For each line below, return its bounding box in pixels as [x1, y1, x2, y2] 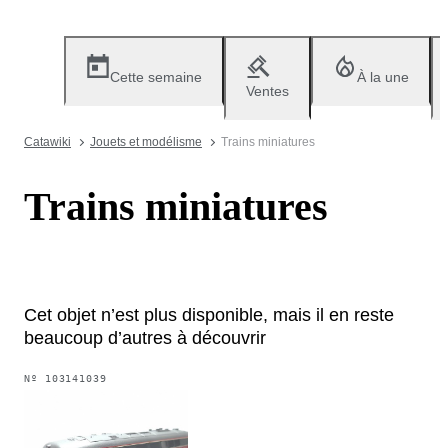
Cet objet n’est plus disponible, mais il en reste [24, 304, 394, 325]
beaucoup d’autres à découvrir [24, 327, 266, 348]
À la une [357, 69, 409, 85]
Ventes [246, 83, 289, 99]
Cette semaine [110, 69, 202, 85]
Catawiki [24, 135, 71, 149]
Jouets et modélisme [90, 135, 202, 149]
